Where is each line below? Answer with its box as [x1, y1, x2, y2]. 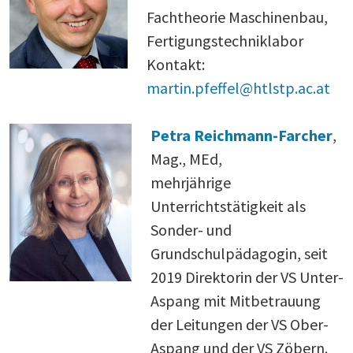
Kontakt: [147, 54, 206, 74]
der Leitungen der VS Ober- [150, 314, 329, 334]
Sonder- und [150, 219, 232, 240]
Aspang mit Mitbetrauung [150, 290, 321, 310]
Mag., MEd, [150, 148, 222, 169]
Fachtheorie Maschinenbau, [147, 6, 329, 27]
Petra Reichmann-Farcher [150, 124, 333, 145]
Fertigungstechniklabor [147, 30, 304, 50]
